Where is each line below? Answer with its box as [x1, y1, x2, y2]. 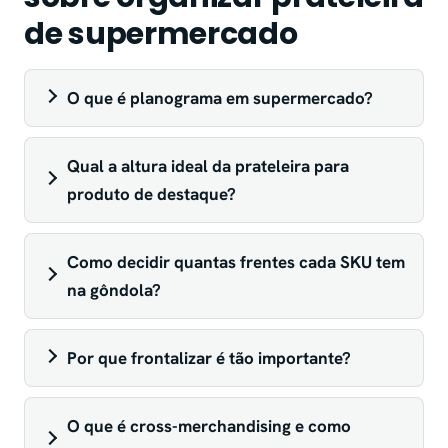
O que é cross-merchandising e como [67, 415, 351, 438]
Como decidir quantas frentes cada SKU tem [67, 251, 405, 274]
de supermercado [24, 13, 298, 56]
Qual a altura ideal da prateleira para [67, 155, 349, 178]
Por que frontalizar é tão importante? [67, 347, 351, 370]
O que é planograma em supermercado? [67, 87, 373, 110]
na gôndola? [67, 279, 161, 302]
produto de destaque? [67, 183, 236, 206]
